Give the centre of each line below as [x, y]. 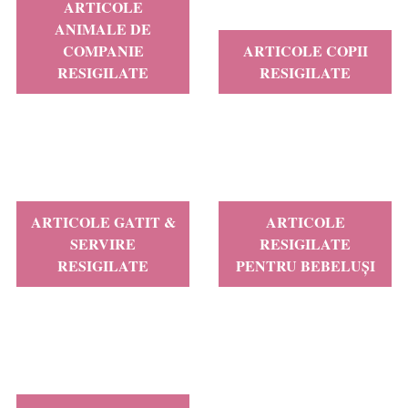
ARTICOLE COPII [305, 51]
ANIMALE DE [103, 29]
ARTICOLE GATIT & [103, 222]
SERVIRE [103, 244]
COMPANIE [103, 51]
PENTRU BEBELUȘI [305, 265]
